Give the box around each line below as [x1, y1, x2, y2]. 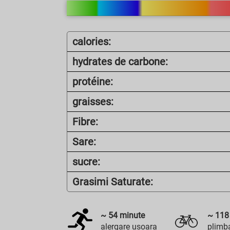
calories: [72, 35, 111, 48]
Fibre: [72, 116, 99, 128]
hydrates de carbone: [72, 55, 168, 68]
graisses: [72, 95, 114, 108]
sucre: [72, 156, 101, 168]
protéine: [72, 75, 113, 88]
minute [118, 210, 145, 220]
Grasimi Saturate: [72, 176, 154, 188]
